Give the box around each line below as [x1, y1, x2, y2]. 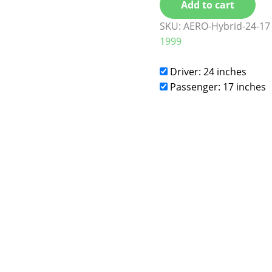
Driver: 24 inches [168, 65, 247, 79]
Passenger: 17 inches [168, 80, 267, 94]
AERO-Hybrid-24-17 [183, 19, 271, 33]
